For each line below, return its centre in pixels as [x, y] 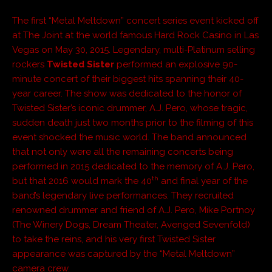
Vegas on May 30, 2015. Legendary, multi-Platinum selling [134, 49]
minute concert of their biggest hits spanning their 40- [128, 79]
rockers [29, 64]
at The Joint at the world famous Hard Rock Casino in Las [135, 35]
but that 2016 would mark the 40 [82, 181]
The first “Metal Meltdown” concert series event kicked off [135, 20]
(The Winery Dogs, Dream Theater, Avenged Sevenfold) [131, 224]
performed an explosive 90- [177, 64]
